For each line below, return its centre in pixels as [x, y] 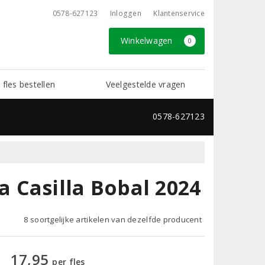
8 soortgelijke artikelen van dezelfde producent [113, 219]
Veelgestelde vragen [146, 84]
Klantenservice [179, 13]
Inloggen [125, 13]
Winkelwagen [148, 41]
